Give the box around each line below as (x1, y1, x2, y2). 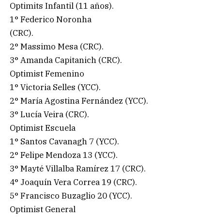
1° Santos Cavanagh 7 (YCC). (10, 136, 119, 147)
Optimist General (10, 203, 76, 215)
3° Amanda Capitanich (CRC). (10, 54, 122, 65)
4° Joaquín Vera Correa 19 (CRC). (10, 176, 137, 187)
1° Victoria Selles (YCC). (10, 81, 101, 93)
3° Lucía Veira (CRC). (10, 108, 89, 120)
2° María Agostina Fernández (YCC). (10, 95, 148, 106)
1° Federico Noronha (10, 14, 92, 25)
